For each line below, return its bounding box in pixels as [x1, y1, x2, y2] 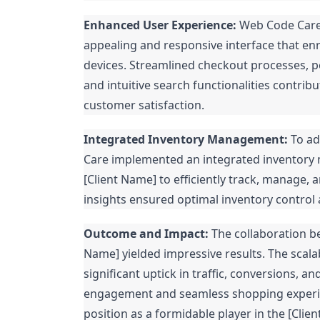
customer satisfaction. [84, 97, 204, 113]
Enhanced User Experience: [84, 17, 236, 33]
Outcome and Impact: [84, 226, 209, 241]
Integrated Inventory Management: [84, 131, 288, 147]
